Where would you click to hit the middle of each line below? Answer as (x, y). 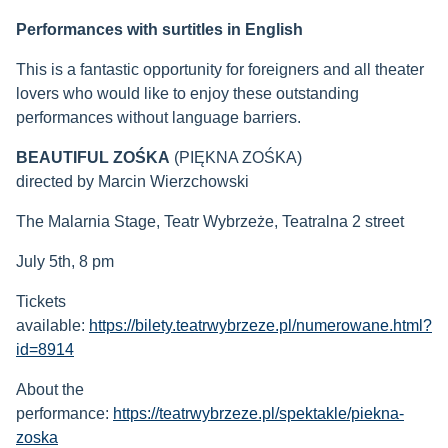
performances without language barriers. (158, 118)
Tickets (41, 302)
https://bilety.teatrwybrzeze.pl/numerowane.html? (260, 326)
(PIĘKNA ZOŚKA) (236, 158)
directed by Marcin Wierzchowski (132, 182)
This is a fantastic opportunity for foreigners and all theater (220, 70)
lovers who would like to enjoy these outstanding (187, 94)
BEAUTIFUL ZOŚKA (93, 158)
